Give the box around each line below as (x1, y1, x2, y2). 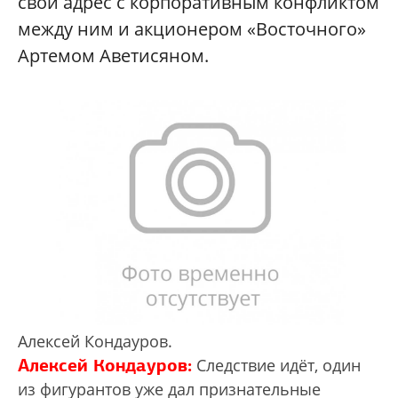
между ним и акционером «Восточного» (18, 17, 366, 41)
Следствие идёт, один (192, 354, 361, 377)
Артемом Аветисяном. (18, 44, 209, 68)
